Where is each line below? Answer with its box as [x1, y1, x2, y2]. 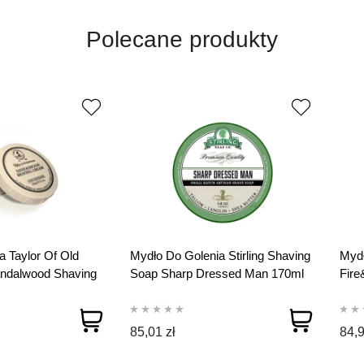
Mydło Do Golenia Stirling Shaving [129, 249, 310, 263]
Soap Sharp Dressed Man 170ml [129, 266, 304, 281]
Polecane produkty [86, 27, 278, 52]
